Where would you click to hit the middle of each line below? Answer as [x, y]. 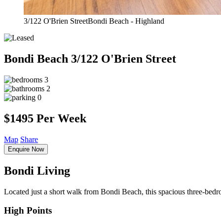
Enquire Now [26, 149]
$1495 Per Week [45, 118]
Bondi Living [37, 170]
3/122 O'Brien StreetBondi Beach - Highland [94, 21]
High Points [28, 211]
